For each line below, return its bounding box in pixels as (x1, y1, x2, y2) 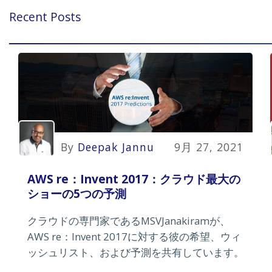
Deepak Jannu (78, 139, 154, 154)
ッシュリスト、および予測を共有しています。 (27, 245, 244, 260)
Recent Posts (9, 8, 81, 25)
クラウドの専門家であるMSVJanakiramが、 (27, 214, 230, 228)
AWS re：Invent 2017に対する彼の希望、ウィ (27, 229, 241, 244)
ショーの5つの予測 (27, 185, 126, 202)
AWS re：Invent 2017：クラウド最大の (27, 171, 240, 188)
